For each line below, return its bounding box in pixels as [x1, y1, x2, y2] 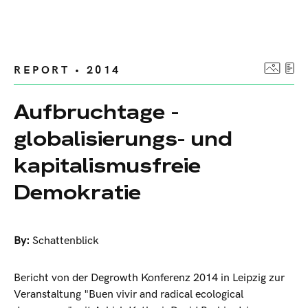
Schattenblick [32, 234, 99, 248]
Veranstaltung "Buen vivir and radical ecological [14, 288, 243, 302]
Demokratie [14, 179, 141, 206]
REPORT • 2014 [14, 64, 121, 78]
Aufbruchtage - [14, 98, 179, 126]
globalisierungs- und [14, 125, 232, 153]
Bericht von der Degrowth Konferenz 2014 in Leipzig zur [14, 272, 285, 285]
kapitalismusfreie [14, 152, 201, 179]
